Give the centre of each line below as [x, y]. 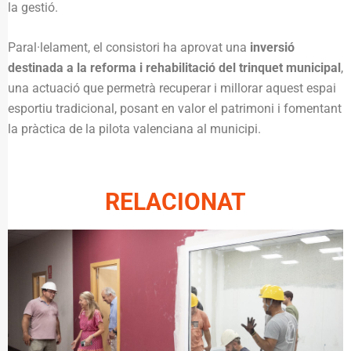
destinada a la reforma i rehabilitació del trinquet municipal [174, 67]
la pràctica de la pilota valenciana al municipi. [134, 128]
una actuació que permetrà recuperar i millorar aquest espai [172, 88]
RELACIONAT [175, 201]
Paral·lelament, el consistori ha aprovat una [129, 47]
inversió [272, 47]
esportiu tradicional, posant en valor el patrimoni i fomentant [175, 108]
